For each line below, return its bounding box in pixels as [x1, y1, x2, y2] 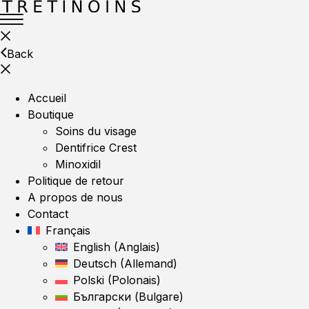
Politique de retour [28, 174, 124, 188]
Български [73, 290, 131, 303]
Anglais [118, 240, 156, 254]
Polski [73, 273, 104, 287]
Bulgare [139, 290, 179, 303]
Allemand [124, 257, 173, 270]
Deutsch [73, 257, 117, 270]
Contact [28, 207, 68, 221]
